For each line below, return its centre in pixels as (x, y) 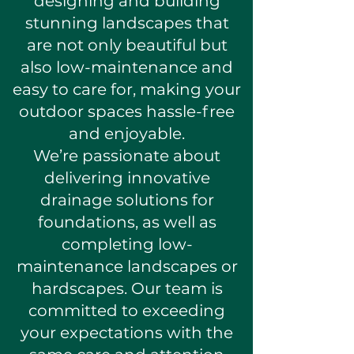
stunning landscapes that (127, 23)
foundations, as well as (127, 222)
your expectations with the (127, 333)
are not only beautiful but (127, 45)
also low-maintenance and (127, 67)
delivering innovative (127, 178)
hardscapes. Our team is (127, 288)
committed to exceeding (127, 311)
